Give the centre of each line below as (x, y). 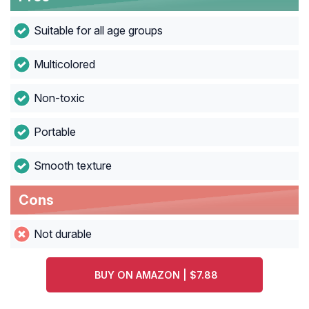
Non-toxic (59, 98)
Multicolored (64, 64)
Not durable (62, 234)
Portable (54, 132)
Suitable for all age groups (98, 31)
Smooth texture (72, 166)
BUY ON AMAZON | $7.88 (157, 275)
